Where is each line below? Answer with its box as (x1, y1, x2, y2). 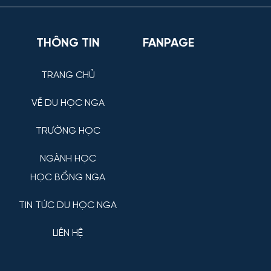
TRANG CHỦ (41, 70, 95, 80)
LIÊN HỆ (53, 227, 83, 238)
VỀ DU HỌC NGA (31, 97, 105, 108)
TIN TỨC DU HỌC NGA (19, 200, 117, 211)
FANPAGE (143, 36, 194, 50)
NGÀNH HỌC (39, 153, 96, 164)
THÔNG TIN (36, 36, 100, 50)
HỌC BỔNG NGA (30, 172, 105, 183)
